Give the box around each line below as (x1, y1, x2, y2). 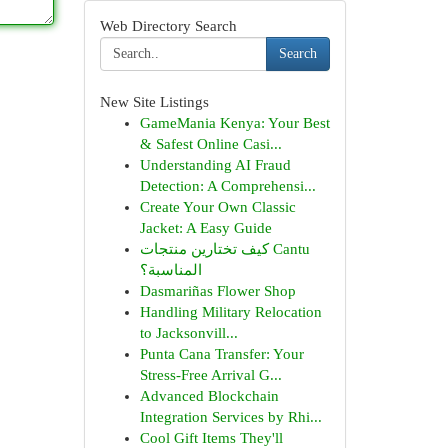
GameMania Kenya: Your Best (139, 115, 330, 131)
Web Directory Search (99, 18, 237, 34)
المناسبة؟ (139, 262, 202, 278)
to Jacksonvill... (139, 325, 238, 341)
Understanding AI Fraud (139, 157, 291, 173)
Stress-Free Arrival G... (139, 367, 282, 383)
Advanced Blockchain (139, 388, 279, 404)
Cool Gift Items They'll (139, 430, 283, 446)
